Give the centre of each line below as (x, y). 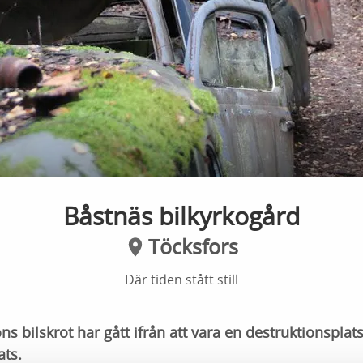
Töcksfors (193, 246)
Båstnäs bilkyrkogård (181, 216)
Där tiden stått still (181, 280)
